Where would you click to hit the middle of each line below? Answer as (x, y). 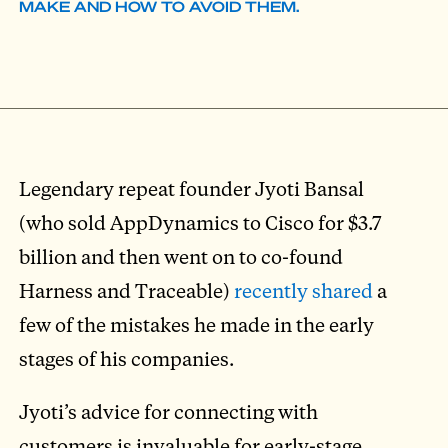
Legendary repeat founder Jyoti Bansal (192, 188)
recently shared (304, 290)
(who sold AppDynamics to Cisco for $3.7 (201, 222)
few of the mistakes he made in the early (197, 324)
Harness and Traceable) (127, 290)
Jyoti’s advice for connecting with (169, 411)
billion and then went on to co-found (181, 256)
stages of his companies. (127, 358)
